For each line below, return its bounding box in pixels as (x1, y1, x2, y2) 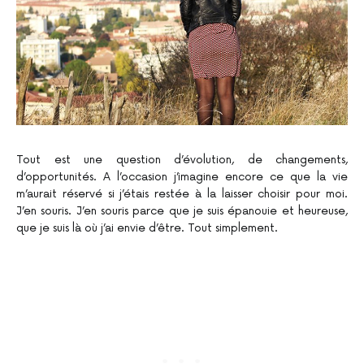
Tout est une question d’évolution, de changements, (16, 152, 348, 167)
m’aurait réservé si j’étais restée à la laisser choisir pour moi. (16, 186, 348, 201)
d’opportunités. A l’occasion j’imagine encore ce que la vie (16, 169, 348, 184)
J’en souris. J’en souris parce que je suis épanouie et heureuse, (16, 203, 348, 218)
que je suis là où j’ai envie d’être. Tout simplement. (16, 220, 278, 235)
